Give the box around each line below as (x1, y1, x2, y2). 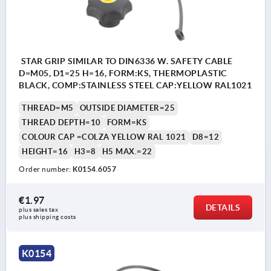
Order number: (19, 165, 73, 174)
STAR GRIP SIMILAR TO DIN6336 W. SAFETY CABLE (19, 56, 233, 67)
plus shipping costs (19, 214, 76, 221)
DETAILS (205, 203, 240, 213)
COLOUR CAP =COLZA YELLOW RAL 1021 (22, 132, 186, 142)
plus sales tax (19, 206, 60, 214)
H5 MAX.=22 (102, 147, 152, 157)
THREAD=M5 (22, 103, 74, 113)
